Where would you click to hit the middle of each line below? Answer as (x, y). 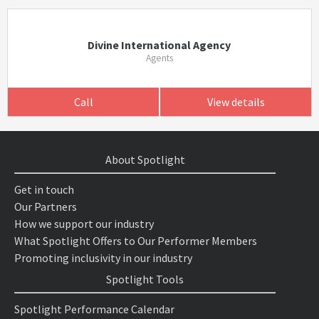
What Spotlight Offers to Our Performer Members (136, 241)
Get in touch (44, 189)
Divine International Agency (159, 45)
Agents (159, 58)
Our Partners (46, 206)
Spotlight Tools (145, 279)
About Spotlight (145, 159)
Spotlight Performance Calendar (94, 309)
